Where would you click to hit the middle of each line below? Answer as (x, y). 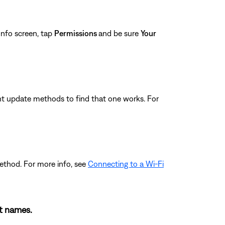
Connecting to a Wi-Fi (126, 163)
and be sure (120, 33)
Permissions (76, 33)
